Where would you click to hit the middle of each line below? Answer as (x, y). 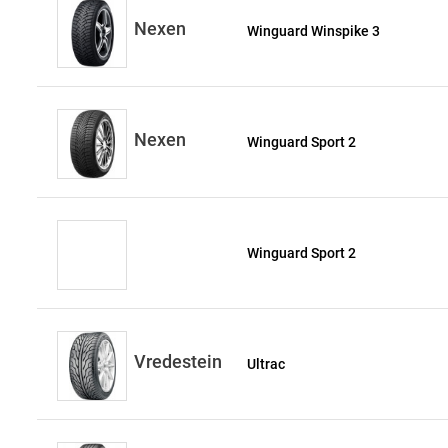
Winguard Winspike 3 (314, 31)
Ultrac (266, 364)
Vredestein (178, 362)
